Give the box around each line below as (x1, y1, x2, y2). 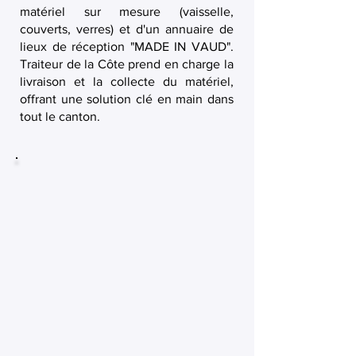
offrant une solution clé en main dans (20, 92, 234, 106)
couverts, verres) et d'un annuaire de (20, 22, 234, 36)
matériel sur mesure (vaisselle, (20, 5, 234, 18)
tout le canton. (20, 110, 100, 123)
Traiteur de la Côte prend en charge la (20, 57, 234, 71)
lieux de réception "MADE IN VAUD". (20, 40, 234, 53)
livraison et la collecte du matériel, (20, 75, 234, 88)
